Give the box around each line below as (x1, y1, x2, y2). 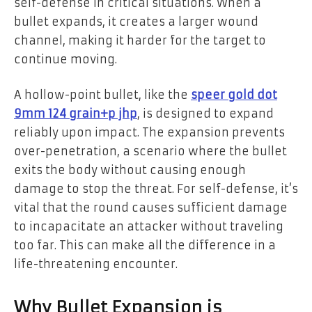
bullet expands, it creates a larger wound (14, 14, 258, 29)
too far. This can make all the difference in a (14, 238, 276, 253)
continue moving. (14, 52, 117, 66)
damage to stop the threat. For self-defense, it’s (14, 182, 298, 196)
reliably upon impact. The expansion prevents (14, 125, 285, 140)
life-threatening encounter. (14, 257, 178, 272)
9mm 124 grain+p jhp (14, 107, 137, 121)
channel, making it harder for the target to (14, 33, 266, 47)
